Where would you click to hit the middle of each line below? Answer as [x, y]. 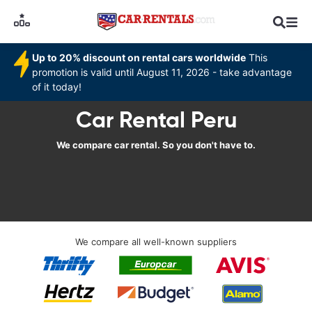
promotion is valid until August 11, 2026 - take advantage [162, 72]
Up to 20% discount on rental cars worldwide [139, 57]
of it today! [57, 87]
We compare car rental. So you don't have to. [156, 145]
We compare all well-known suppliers [156, 242]
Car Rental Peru [156, 120]
